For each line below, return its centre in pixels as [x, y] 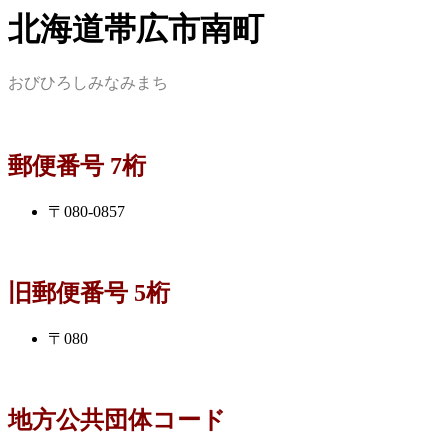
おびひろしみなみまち [88, 83]
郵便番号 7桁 [77, 166]
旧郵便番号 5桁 [89, 293]
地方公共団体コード [117, 419]
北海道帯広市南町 [136, 29]
